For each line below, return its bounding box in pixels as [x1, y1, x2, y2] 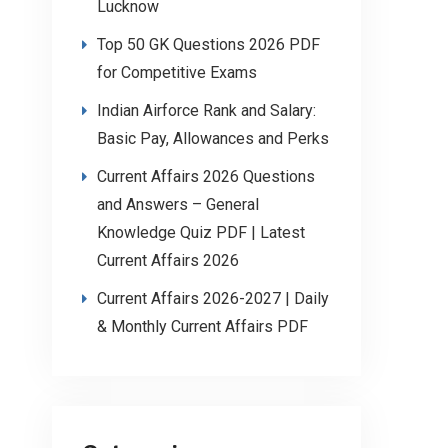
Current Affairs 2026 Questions [97, 166, 315, 186]
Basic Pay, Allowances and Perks [97, 128, 329, 148]
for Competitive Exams [97, 62, 257, 82]
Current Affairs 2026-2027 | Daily [97, 288, 329, 308]
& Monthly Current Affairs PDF [97, 316, 308, 336]
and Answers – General [97, 194, 259, 214]
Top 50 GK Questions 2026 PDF [97, 34, 320, 54]
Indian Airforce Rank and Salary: [97, 100, 316, 120]
